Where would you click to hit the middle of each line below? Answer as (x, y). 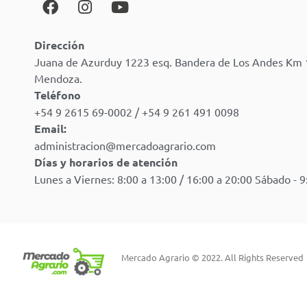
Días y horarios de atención (106, 162)
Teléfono (58, 95)
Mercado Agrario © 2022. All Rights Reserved (213, 258)
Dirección (59, 45)
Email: (50, 129)
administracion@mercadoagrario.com (125, 146)
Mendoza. (58, 78)
